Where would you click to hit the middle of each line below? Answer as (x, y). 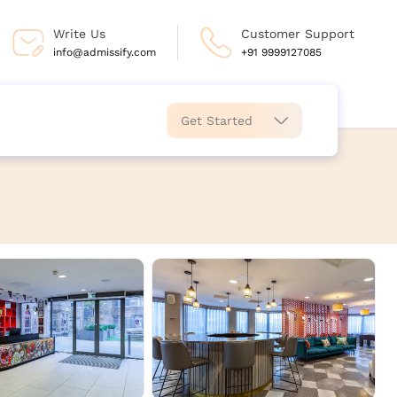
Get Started (216, 121)
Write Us (79, 34)
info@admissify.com (104, 52)
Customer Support (298, 34)
